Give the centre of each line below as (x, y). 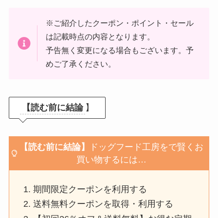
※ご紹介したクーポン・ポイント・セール (120, 23)
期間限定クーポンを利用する (90, 189)
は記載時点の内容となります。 (100, 37)
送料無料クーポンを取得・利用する (103, 204)
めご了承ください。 (81, 64)
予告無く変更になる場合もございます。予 (120, 50)
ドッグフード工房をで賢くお (147, 147)
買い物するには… (112, 159)
